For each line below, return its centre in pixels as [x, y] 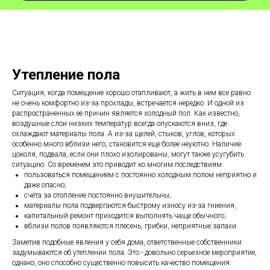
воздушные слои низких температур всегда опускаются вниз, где [120, 124]
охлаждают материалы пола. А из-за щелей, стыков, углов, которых [124, 134]
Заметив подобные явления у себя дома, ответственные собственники [127, 243]
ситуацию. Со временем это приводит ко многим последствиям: [118, 165]
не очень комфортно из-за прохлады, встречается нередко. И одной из [128, 103]
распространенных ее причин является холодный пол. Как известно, [126, 114]
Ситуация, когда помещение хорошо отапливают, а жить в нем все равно [131, 93]
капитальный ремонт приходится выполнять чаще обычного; [125, 216]
